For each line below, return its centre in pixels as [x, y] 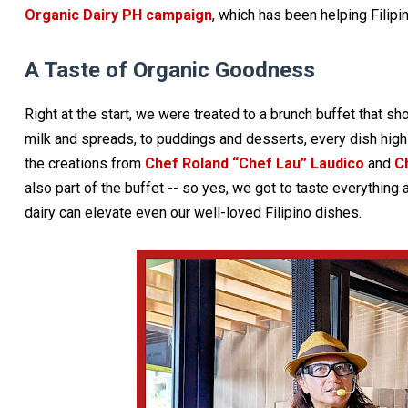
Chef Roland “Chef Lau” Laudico [256, 163]
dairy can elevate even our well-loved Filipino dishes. [193, 213]
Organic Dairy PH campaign [118, 15]
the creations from [84, 163]
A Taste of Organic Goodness [169, 70]
